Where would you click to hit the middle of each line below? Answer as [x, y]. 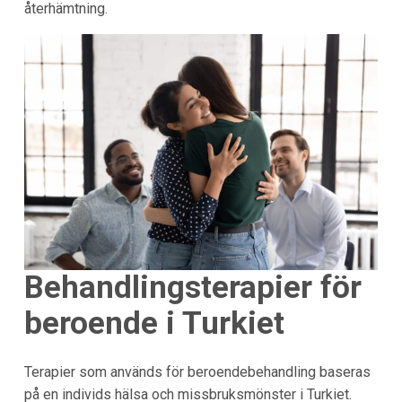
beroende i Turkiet [154, 324]
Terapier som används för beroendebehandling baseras [197, 371]
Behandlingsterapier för [192, 288]
